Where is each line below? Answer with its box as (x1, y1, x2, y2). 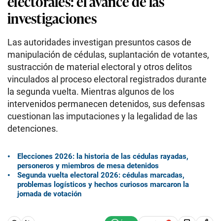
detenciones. (7, 123, 58, 134)
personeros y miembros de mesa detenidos (17, 161, 159, 170)
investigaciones (7, 7, 97, 28)
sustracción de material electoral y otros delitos (7, 62, 192, 72)
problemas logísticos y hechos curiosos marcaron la (17, 180, 189, 189)
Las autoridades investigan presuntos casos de (7, 37, 191, 47)
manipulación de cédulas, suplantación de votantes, (7, 49, 209, 60)
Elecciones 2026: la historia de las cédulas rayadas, (17, 151, 188, 161)
